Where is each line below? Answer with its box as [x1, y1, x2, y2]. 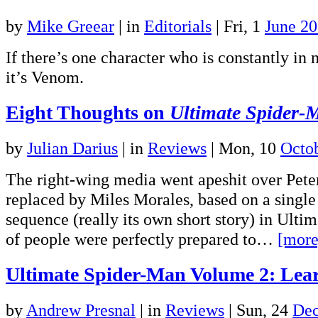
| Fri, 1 [212, 16, 265, 36]
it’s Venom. [6, 67, 84, 87]
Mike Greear [27, 16, 114, 36]
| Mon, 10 [207, 138, 280, 158]
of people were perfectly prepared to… [6, 229, 278, 248]
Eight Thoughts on [6, 102, 170, 124]
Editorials [144, 16, 212, 36]
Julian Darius [27, 138, 118, 158]
